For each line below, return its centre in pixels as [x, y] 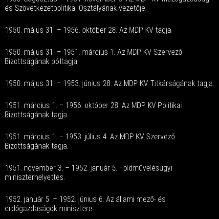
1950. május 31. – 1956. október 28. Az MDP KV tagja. [89, 30]
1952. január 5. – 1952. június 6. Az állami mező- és [85, 199]
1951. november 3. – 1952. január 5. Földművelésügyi [88, 168]
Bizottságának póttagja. [42, 61]
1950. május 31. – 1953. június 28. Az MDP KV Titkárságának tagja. [109, 83]
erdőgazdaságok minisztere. [49, 208]
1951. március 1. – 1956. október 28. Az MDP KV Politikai [93, 105]
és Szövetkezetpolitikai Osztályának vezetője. [76, 8]
